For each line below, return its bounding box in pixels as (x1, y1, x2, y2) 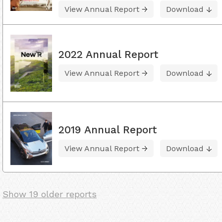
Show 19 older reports (2, 188, 97, 199)
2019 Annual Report (58, 123, 157, 136)
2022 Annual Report (58, 48, 159, 60)
